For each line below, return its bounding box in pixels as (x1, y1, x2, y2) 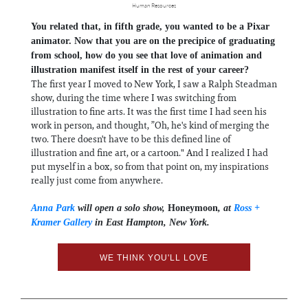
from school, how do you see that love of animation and (31, 49, 262, 60)
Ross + (234, 202, 260, 213)
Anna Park (31, 202, 75, 213)
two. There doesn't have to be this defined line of (31, 132, 230, 145)
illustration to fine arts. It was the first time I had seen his (31, 104, 267, 118)
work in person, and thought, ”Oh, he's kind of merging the (31, 118, 269, 131)
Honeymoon (168, 202, 218, 213)
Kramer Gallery (31, 217, 92, 228)
